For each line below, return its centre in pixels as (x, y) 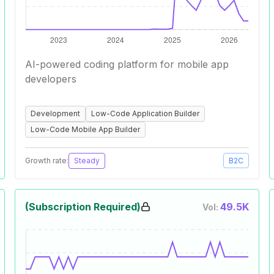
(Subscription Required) (83, 207)
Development (55, 113)
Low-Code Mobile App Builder (85, 129)
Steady (87, 161)
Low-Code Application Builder (145, 113)
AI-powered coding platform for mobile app (127, 64)
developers (51, 79)
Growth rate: (47, 161)
